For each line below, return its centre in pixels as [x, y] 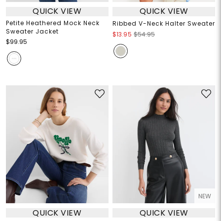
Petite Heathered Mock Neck [53, 23]
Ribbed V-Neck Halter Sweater [164, 23]
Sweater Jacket [32, 31]
